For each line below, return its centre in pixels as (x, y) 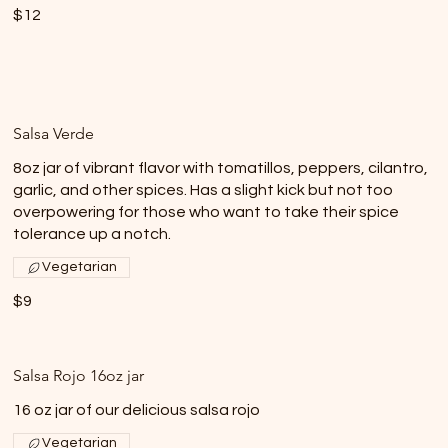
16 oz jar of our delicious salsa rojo (137, 410)
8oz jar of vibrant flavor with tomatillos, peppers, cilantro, (221, 168)
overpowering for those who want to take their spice (206, 212)
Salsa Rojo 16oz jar (79, 375)
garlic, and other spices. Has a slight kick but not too (203, 190)
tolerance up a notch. (92, 234)
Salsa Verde (54, 133)
